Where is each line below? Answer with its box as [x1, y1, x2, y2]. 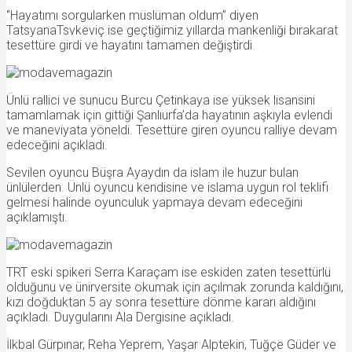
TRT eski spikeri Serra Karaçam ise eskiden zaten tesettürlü [6, 264, 331, 280]
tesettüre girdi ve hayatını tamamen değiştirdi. [6, 37, 255, 53]
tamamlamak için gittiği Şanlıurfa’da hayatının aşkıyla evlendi [6, 107, 332, 123]
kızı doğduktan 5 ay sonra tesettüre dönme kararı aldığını [6, 294, 316, 310]
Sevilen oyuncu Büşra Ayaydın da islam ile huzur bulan [6, 164, 299, 180]
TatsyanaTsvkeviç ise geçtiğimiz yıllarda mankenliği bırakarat [6, 22, 338, 38]
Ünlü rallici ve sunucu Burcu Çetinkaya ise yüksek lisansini [6, 92, 315, 108]
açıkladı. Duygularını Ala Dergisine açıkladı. [6, 309, 234, 324]
